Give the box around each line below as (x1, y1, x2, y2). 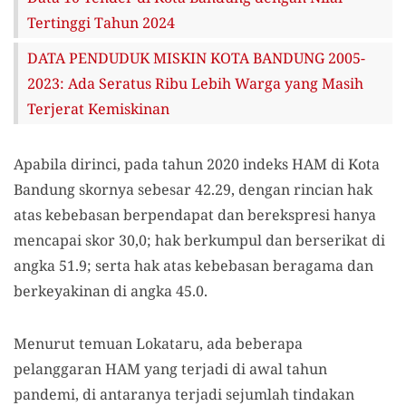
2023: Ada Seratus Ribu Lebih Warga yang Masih (27, 73, 363, 93)
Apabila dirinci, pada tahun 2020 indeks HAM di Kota (14, 154, 380, 174)
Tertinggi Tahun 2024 (27, 13, 175, 33)
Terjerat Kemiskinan (27, 99, 169, 119)
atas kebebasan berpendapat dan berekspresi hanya (14, 205, 376, 225)
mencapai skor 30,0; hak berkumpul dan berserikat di (14, 230, 385, 250)
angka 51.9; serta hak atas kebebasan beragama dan (14, 256, 373, 275)
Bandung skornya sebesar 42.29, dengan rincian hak (14, 179, 372, 199)
